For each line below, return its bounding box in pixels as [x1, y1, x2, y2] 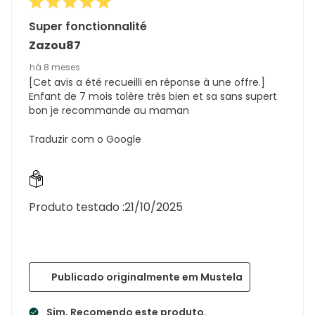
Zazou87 [29, 37, 81, 53]
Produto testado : [29, 198, 124, 215]
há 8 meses [30, 60, 80, 73]
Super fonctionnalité [29, 18, 147, 34]
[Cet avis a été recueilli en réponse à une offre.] [29, 75, 265, 89]
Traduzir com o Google [29, 131, 141, 146]
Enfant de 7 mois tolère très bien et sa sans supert [29, 89, 277, 103]
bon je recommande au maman [29, 103, 189, 117]
